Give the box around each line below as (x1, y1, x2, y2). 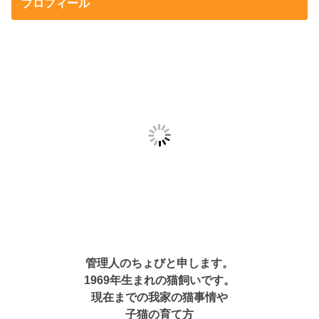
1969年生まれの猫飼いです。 (84, 273, 235, 286)
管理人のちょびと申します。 (85, 256, 234, 269)
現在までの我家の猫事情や (91, 290, 228, 303)
